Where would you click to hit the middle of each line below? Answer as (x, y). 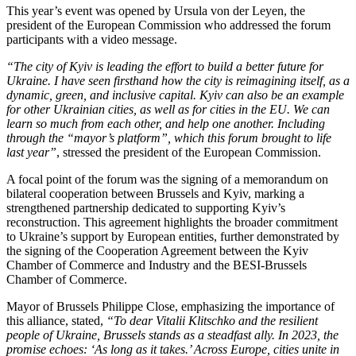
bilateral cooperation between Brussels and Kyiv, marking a (155, 193)
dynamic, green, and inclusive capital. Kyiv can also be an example (175, 95)
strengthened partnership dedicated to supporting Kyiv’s (146, 207)
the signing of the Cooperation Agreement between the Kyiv (157, 250)
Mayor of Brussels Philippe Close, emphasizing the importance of (170, 306)
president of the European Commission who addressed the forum (168, 25)
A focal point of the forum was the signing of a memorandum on (167, 179)
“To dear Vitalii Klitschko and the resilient (212, 320)
